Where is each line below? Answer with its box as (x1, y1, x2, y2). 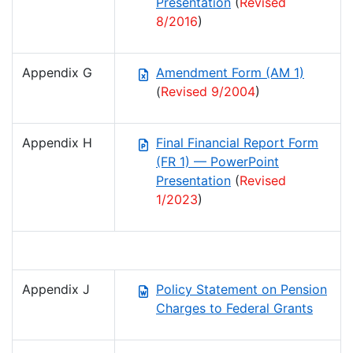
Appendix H (22, 135, 92, 151)
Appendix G (22, 65, 92, 81)
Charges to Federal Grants (156, 300, 313, 317)
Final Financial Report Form (156, 135, 318, 151)
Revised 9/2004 (161, 84, 255, 100)
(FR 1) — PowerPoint (156, 154, 279, 170)
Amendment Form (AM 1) (156, 65, 304, 81)
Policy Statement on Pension (156, 281, 327, 298)
